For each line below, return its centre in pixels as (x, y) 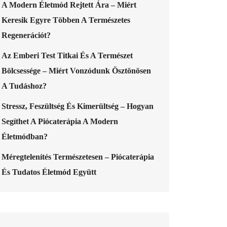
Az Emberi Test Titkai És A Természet (67, 55)
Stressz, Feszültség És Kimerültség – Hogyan (78, 106)
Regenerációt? (26, 35)
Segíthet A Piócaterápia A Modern (60, 121)
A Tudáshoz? (24, 86)
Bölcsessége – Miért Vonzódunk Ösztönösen (76, 70)
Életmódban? (25, 136)
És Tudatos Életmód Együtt (49, 172)
